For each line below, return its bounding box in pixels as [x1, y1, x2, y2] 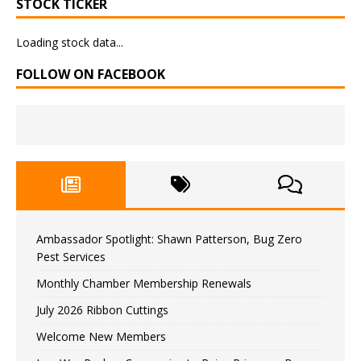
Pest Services [36, 249, 106, 265]
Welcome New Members [36, 329, 166, 345]
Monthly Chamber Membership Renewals [36, 276, 251, 292]
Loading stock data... [16, 35, 123, 51]
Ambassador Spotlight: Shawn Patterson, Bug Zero [36, 231, 302, 247]
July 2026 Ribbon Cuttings [36, 302, 168, 318]
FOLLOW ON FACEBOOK [16, 65, 165, 84]
